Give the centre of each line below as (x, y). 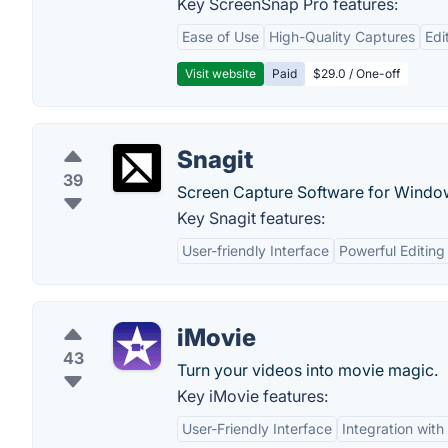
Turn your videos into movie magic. (307, 370)
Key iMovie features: (252, 396)
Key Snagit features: (251, 218)
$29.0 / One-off (356, 73)
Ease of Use (220, 36)
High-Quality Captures (342, 36)
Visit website (220, 73)
